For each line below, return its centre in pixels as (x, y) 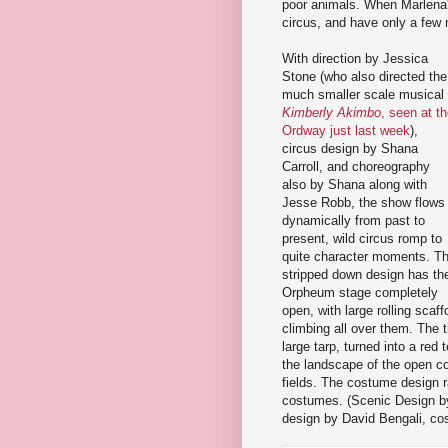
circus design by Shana (350, 148)
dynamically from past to (353, 220)
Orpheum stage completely (360, 292)
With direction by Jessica (355, 58)
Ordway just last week (346, 130)
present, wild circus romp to (362, 238)
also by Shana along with (354, 184)
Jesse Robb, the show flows (363, 202)
